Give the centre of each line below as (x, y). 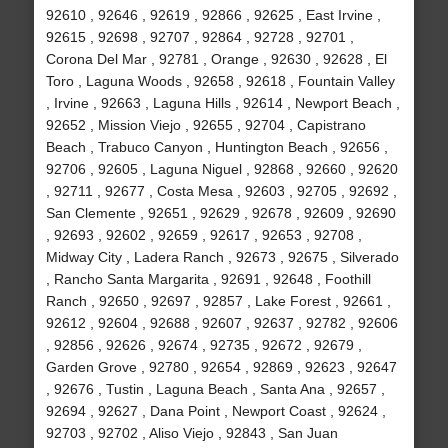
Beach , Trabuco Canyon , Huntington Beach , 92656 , (216, 147)
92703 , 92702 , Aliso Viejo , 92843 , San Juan (191, 433)
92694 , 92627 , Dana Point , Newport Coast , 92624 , (215, 411)
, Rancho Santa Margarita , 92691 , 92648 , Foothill (208, 279)
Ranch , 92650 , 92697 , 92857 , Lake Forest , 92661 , (218, 301)
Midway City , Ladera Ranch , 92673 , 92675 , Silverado (222, 257)
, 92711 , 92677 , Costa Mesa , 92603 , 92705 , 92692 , (221, 191)
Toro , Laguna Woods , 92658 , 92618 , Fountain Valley (220, 81)
